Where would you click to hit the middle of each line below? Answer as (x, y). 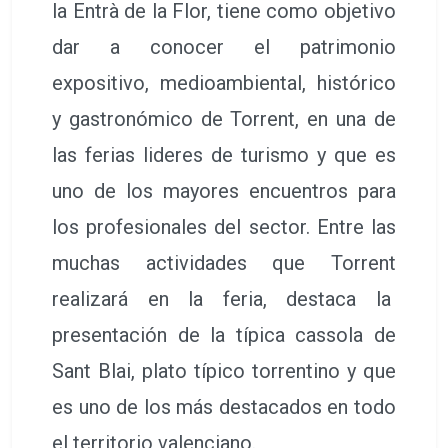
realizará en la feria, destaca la (224, 298)
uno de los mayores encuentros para (224, 190)
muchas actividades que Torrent (224, 262)
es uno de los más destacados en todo (224, 406)
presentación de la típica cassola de (224, 334)
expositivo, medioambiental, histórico (224, 82)
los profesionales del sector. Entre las (224, 226)
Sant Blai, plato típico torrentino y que (224, 370)
